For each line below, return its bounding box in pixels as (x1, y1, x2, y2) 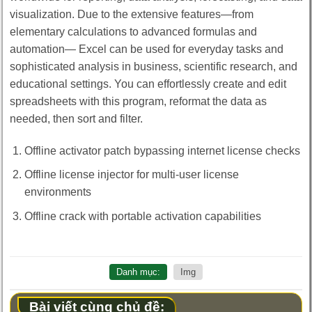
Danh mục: (116, 267, 160, 278)
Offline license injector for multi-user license (24, 169, 239, 181)
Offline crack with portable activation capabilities (24, 210, 261, 223)
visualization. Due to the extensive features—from (10, 8, 253, 21)
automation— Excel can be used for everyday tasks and (10, 43, 283, 56)
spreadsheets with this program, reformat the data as (10, 95, 267, 108)
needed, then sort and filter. (10, 113, 143, 125)
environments (24, 186, 91, 198)
